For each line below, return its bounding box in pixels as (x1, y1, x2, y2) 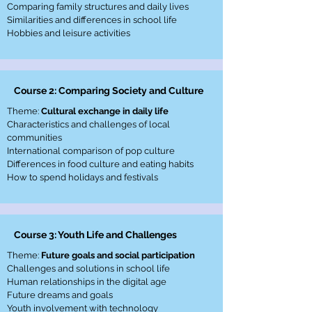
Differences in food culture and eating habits (7, 159, 194, 169)
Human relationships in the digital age (7, 276, 166, 287)
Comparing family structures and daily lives (7, 1, 189, 12)
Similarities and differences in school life (7, 15, 177, 25)
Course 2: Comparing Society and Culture (14, 85, 203, 96)
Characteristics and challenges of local (7, 119, 170, 130)
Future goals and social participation (41, 250, 195, 260)
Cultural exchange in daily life (41, 106, 169, 116)
